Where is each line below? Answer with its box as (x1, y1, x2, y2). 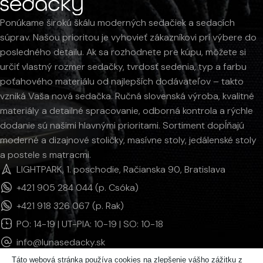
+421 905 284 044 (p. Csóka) (16, 181, 139, 194)
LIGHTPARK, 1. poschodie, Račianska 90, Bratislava (16, 163, 225, 176)
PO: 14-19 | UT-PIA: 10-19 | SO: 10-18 (16, 217, 163, 230)
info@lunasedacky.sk (16, 235, 105, 248)
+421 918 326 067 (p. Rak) (16, 199, 124, 212)
